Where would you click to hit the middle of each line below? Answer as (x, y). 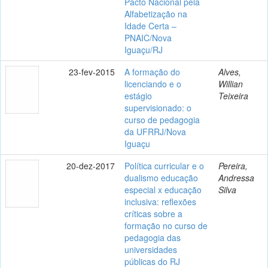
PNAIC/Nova (148, 37)
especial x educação (163, 189)
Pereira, (233, 165)
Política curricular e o (164, 165)
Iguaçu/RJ (144, 49)
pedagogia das (153, 237)
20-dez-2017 (91, 165)
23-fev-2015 (92, 71)
